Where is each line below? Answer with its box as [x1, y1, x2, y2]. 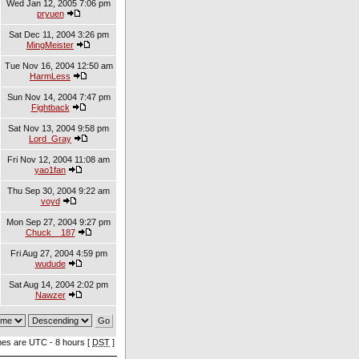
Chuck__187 [25, 228, 75, 237]
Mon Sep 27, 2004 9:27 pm [6, 217, 111, 227]
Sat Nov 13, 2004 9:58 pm [8, 123, 109, 133]
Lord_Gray [29, 134, 71, 143]
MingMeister [26, 40, 74, 50]
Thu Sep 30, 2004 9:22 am [7, 186, 110, 196]
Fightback [30, 103, 70, 112]
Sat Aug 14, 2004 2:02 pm [9, 280, 108, 289]
